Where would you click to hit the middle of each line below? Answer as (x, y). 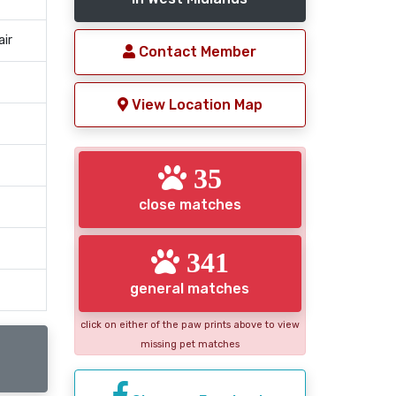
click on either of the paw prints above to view (190, 324)
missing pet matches (190, 344)
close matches (190, 205)
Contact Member (196, 52)
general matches (190, 288)
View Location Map (195, 104)
